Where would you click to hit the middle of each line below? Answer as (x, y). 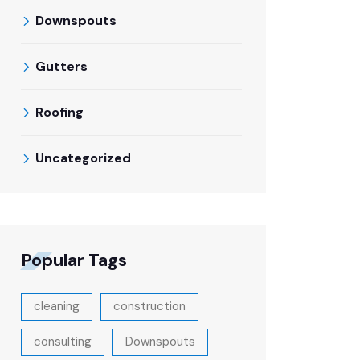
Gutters (61, 66)
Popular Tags (74, 260)
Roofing (59, 112)
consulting (63, 342)
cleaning (57, 306)
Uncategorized (83, 158)
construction (149, 306)
